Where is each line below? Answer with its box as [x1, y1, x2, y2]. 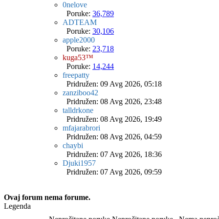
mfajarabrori [63, 124, 100, 132]
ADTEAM [63, 18, 97, 26]
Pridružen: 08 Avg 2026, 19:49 [63, 115, 162, 123]
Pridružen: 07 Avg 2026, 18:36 [63, 150, 162, 158]
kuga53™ [63, 53, 93, 62]
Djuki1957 [63, 159, 96, 167]
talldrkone [63, 106, 93, 114]
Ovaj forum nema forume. [4, 193, 90, 201]
